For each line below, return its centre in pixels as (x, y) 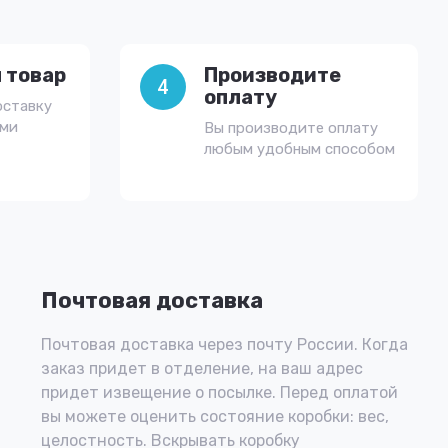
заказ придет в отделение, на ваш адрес (202, 368)
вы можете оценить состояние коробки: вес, (215, 416)
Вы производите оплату (290, 128)
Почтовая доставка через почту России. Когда (224, 344)
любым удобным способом (299, 149)
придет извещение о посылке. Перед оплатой (219, 392)
